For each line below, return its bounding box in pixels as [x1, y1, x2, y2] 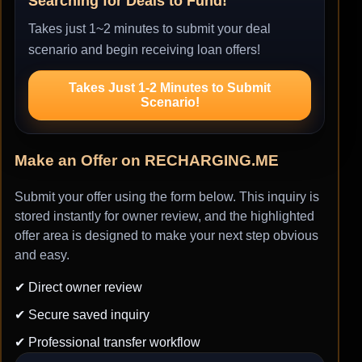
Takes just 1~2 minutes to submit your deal [28, 21, 271, 36]
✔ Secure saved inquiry [15, 308, 149, 322]
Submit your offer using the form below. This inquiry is [15, 190, 319, 204]
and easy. [15, 248, 69, 263]
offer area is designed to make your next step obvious [15, 229, 318, 243]
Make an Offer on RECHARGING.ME [15, 152, 279, 170]
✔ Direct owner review [15, 280, 142, 295]
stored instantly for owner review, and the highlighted [15, 209, 314, 224]
